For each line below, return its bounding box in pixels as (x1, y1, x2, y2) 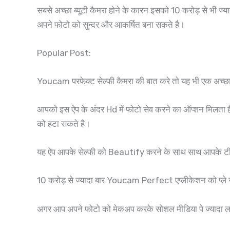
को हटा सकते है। (37, 119, 92, 129)
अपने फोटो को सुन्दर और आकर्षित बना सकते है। (37, 19, 185, 30)
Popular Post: (37, 47, 91, 58)
